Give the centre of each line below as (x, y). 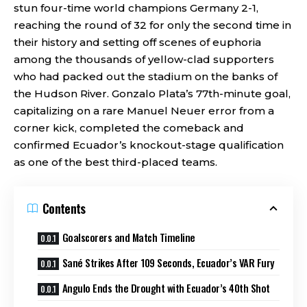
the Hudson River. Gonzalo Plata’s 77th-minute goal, (152, 94)
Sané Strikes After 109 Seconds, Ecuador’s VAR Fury (168, 262)
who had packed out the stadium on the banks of (146, 76)
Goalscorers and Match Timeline (128, 237)
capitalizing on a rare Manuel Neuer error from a (144, 111)
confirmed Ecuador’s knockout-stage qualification (149, 145)
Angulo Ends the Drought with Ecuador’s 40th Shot (166, 287)
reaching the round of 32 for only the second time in (152, 25)
